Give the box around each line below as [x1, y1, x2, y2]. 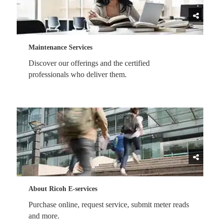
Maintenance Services [28, 44, 92, 52]
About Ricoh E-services [28, 185, 97, 193]
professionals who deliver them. [28, 70, 127, 79]
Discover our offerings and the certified [28, 58, 150, 67]
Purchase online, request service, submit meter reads [28, 200, 189, 209]
